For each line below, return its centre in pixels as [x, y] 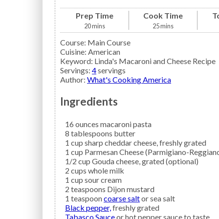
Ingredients [89, 102]
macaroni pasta [126, 124]
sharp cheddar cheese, [121, 142]
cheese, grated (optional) [157, 161]
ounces [87, 124]
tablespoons [92, 133]
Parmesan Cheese [114, 152]
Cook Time [163, 15]
